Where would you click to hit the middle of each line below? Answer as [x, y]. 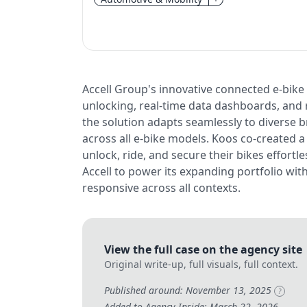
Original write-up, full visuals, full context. [201, 264]
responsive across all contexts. [161, 188]
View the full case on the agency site [203, 249]
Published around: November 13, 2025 [189, 290]
